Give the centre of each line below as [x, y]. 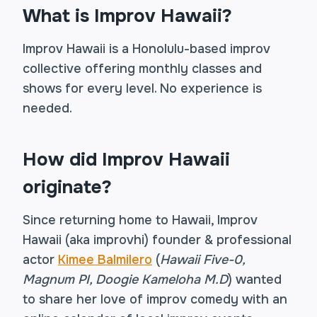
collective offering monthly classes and [142, 69]
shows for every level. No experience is [142, 88]
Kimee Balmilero [105, 260]
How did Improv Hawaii [126, 160]
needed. [47, 108]
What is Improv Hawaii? [127, 16]
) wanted [255, 279]
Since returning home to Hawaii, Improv [140, 220]
